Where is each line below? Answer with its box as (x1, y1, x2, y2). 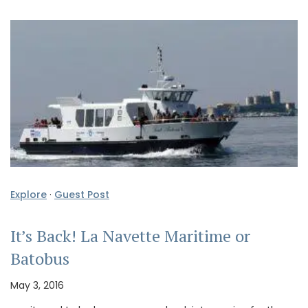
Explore (10, 187, 47, 201)
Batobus (10, 247, 69, 270)
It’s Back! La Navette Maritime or (10, 225, 250, 247)
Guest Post (54, 187, 109, 201)
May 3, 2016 (10, 278, 64, 293)
